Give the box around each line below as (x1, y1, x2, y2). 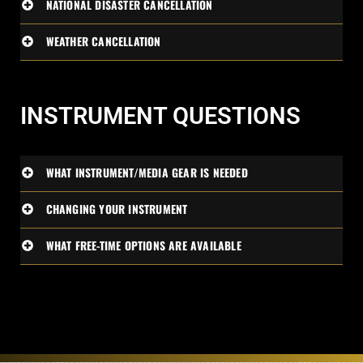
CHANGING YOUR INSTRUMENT (45, 201, 188, 217)
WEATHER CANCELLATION (45, 33, 161, 49)
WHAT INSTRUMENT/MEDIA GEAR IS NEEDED (45, 164, 248, 181)
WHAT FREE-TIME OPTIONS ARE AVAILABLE (45, 237, 241, 254)
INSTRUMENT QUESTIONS (20, 102, 301, 130)
